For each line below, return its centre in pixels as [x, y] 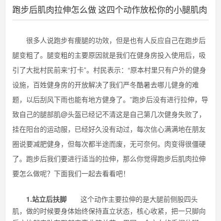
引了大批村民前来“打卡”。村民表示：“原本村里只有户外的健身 [109, 70]
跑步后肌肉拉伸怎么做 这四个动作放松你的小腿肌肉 [110, 10]
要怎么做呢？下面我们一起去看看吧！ [71, 173]
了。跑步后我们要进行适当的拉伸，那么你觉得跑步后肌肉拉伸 [109, 158]
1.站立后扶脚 [46, 199]
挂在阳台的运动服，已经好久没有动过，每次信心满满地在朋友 [109, 129]
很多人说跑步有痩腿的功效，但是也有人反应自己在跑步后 [109, 40]
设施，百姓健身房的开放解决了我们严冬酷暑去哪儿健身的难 [106, 84]
